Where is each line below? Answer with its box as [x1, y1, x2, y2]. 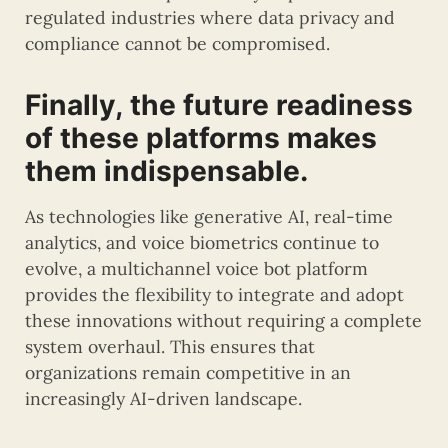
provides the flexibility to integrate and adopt [25, 282, 404, 306]
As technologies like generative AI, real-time [25, 204, 393, 228]
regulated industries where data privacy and [25, 5, 395, 29]
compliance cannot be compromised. [25, 31, 330, 55]
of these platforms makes [25, 120, 377, 155]
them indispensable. [25, 153, 308, 188]
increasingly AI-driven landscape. [25, 386, 302, 410]
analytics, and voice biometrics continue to [25, 230, 379, 254]
